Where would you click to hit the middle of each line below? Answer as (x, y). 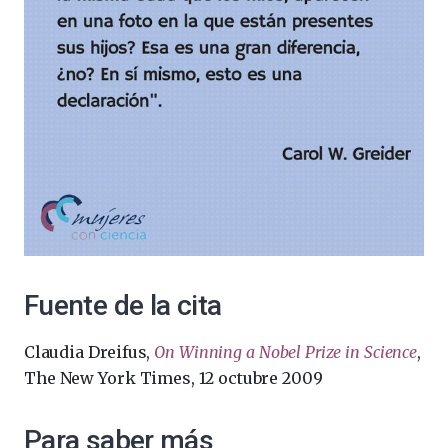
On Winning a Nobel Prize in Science (285, 352)
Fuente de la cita (123, 305)
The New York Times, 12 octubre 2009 (173, 378)
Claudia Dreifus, (89, 352)
